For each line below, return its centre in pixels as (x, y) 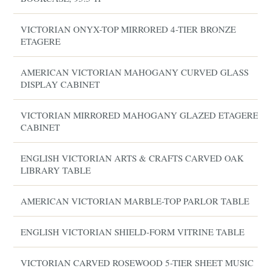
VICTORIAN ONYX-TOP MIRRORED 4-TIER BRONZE (129, 29)
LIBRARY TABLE (56, 170)
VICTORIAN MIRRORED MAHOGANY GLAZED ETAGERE (140, 115)
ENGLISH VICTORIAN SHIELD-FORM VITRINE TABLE (133, 232)
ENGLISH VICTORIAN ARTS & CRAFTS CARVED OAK (132, 158)
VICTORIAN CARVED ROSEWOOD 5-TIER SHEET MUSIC (137, 263)
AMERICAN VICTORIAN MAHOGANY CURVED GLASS (135, 72)
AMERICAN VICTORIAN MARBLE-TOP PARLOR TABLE (135, 201)
